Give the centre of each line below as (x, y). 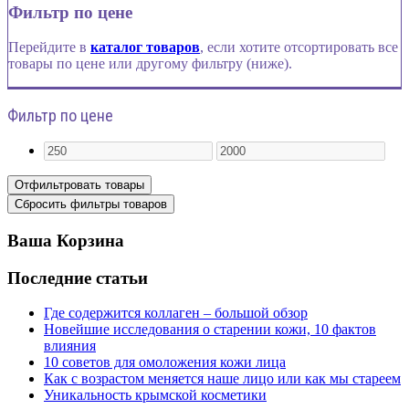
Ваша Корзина (66, 241)
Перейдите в (49, 47)
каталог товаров (145, 47)
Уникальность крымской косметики (155, 395)
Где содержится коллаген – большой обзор (176, 313)
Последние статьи (78, 278)
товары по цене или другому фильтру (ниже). (150, 64)
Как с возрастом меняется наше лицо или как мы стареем (222, 379)
